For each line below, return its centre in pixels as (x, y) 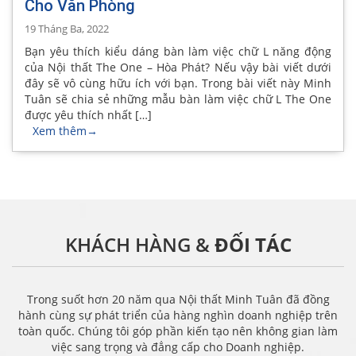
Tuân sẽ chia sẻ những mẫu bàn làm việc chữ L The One (178, 99)
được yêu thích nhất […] (88, 115)
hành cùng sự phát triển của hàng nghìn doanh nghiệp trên (178, 315)
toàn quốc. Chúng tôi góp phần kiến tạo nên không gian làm (178, 331)
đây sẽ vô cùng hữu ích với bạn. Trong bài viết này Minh (178, 83)
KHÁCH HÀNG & (139, 245)
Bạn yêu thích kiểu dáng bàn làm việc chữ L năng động (178, 52)
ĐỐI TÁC (253, 245)
